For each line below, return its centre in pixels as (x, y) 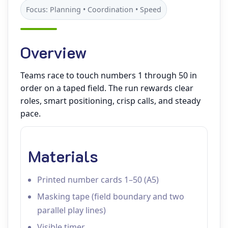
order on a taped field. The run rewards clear (107, 88)
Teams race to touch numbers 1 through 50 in (109, 75)
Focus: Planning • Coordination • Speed (94, 9)
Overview (54, 52)
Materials (63, 156)
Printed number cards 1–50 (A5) (98, 180)
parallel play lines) (72, 210)
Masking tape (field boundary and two (111, 196)
